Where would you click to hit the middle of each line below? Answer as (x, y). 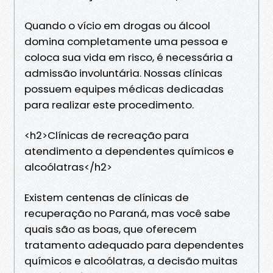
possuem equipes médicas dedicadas (124, 89)
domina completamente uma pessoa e (126, 41)
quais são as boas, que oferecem (111, 229)
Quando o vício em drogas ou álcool (117, 25)
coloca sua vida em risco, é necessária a (129, 57)
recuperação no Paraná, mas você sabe (127, 213)
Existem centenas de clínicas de (107, 197)
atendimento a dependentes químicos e (129, 151)
